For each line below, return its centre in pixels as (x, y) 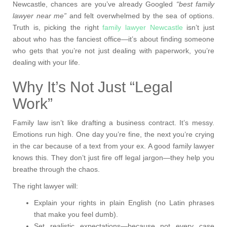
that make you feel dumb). (76, 215)
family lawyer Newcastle (143, 28)
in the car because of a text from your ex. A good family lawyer (113, 146)
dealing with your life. (46, 63)
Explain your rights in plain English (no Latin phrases (124, 203)
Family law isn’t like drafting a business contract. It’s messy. (113, 123)
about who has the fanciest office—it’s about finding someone (113, 39)
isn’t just (199, 28)
